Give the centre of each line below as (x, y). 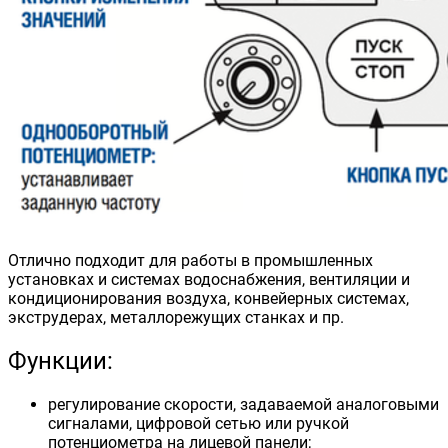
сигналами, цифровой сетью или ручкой (198, 423)
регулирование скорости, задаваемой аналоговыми (243, 404)
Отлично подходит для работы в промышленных (190, 260)
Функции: (60, 360)
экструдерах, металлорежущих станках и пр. (176, 317)
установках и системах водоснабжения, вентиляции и (209, 279)
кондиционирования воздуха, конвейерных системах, (208, 298)
